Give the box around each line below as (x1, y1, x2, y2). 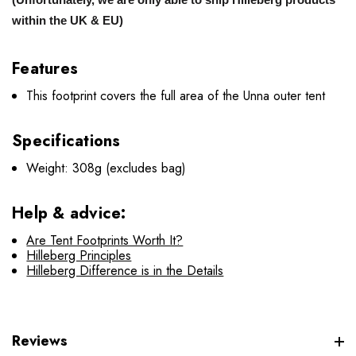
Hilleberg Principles (26, 246, 132, 265)
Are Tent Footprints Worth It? (26, 231, 184, 250)
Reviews (12, 331, 68, 352)
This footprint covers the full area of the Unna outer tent (26, 87, 326, 106)
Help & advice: (12, 202, 126, 226)
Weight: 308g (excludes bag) (26, 159, 187, 178)
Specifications (12, 130, 121, 153)
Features (12, 57, 78, 81)
